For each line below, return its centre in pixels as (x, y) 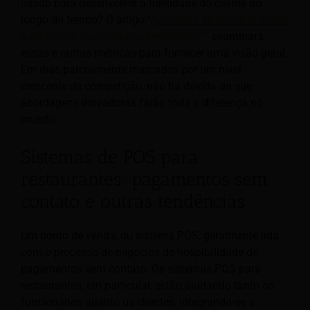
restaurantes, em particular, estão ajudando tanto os (147, 285)
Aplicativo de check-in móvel (219, 19)
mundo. (39, 119)
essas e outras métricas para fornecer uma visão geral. (154, 53)
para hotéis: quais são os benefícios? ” (115, 36)
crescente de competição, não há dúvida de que (136, 86)
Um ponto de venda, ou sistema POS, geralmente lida (150, 235)
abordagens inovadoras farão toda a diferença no (142, 102)
